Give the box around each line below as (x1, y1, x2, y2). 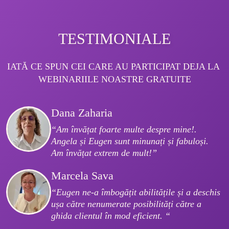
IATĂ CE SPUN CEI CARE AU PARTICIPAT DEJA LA (7, 61, 222, 72)
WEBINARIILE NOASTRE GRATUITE (38, 74, 191, 85)
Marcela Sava (51, 169, 113, 182)
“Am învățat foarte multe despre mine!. (51, 124, 199, 135)
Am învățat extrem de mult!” (51, 148, 157, 158)
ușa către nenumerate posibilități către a (51, 199, 204, 210)
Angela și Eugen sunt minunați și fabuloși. (51, 136, 211, 147)
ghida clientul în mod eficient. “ (51, 211, 170, 221)
